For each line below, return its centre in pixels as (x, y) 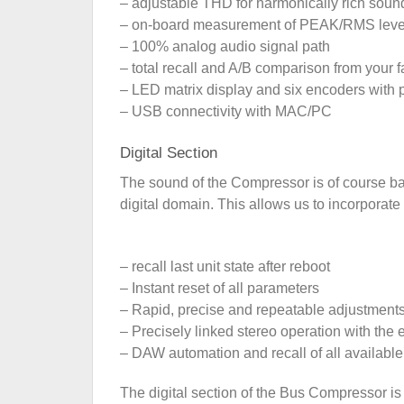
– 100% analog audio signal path (225, 46)
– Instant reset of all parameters (220, 288)
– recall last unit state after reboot (225, 266)
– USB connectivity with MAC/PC (226, 111)
